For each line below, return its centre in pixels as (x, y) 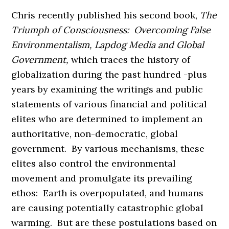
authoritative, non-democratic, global (95, 134)
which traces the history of (131, 60)
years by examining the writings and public (107, 89)
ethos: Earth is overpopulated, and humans (108, 193)
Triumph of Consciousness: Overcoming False (111, 30)
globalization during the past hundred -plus (109, 74)
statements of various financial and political (109, 104)
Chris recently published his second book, (106, 15)
